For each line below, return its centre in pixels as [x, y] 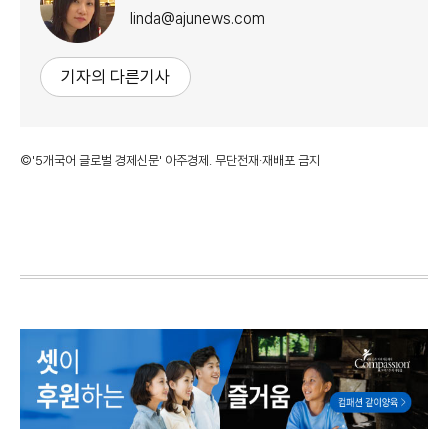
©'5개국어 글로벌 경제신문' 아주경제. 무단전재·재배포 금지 [170, 160]
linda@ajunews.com [197, 19]
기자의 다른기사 [115, 76]
